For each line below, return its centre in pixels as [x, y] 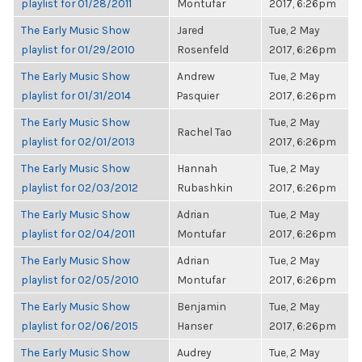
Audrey [194, 352]
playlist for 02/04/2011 [78, 234]
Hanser [195, 326]
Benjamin [202, 306]
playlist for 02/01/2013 [78, 141]
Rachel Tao [204, 132]
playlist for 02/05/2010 [80, 280]
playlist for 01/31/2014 [76, 95]
